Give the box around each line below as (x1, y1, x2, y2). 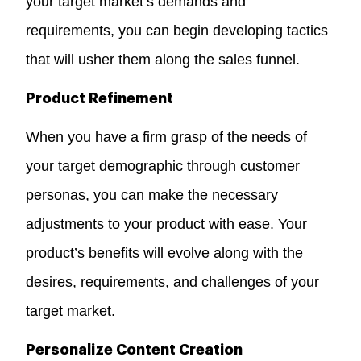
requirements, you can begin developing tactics (26, 22, 329, 39)
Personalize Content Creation (26, 342, 243, 357)
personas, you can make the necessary (26, 186, 279, 203)
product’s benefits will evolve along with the (26, 244, 304, 261)
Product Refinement (26, 90, 174, 106)
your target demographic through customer (26, 157, 301, 174)
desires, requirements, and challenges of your (26, 273, 320, 290)
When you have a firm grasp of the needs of (26, 128, 308, 145)
